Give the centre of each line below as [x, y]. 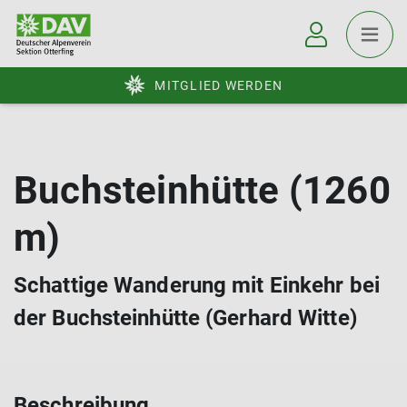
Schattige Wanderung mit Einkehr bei [197, 285]
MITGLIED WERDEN [218, 85]
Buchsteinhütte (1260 [202, 190]
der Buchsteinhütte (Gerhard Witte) [185, 318]
